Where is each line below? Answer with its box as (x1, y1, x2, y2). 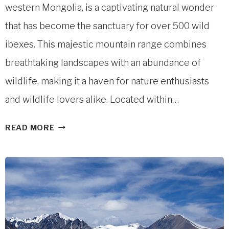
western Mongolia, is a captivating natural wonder (5, 2, 214, 13)
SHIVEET (54, 120, 90, 129)
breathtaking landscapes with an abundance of (5, 57, 201, 68)
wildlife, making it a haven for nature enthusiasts (5, 75, 209, 86)
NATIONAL (54, 205, 97, 215)
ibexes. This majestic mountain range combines (5, 38, 207, 50)
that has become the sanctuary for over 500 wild (5, 20, 210, 31)
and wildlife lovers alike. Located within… (5, 94, 179, 105)
